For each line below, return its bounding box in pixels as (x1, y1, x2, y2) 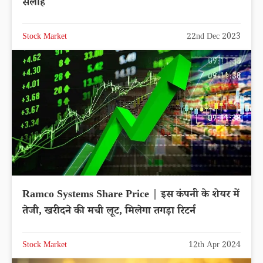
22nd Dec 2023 (187, 31, 241, 44)
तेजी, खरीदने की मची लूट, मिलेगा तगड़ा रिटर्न (22, 203, 195, 220)
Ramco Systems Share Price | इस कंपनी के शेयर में (22, 187, 240, 204)
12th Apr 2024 (188, 239, 241, 252)
